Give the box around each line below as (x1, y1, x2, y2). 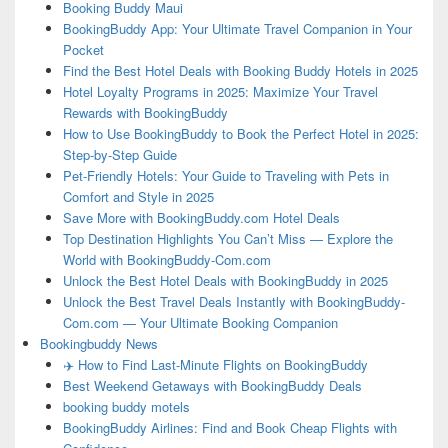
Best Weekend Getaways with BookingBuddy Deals (62, 376, 362, 396)
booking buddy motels (62, 397, 190, 417)
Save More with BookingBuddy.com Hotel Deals (62, 208, 340, 228)
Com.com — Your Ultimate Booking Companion (62, 313, 338, 333)
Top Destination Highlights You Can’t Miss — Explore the (62, 229, 393, 249)
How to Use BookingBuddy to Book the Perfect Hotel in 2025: (62, 124, 419, 144)
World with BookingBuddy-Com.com (62, 250, 271, 270)
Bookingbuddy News (40, 334, 158, 354)
